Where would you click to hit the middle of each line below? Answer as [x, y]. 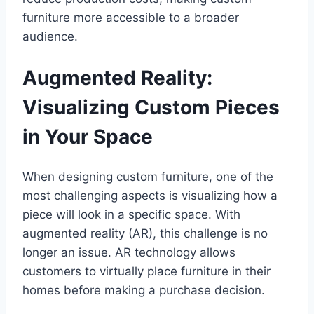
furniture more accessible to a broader [131, 18]
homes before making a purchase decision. [144, 290]
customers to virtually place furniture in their [146, 271]
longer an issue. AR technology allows [129, 252]
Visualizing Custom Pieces [151, 107]
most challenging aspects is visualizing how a [150, 195]
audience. [50, 37]
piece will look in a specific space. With [131, 214]
